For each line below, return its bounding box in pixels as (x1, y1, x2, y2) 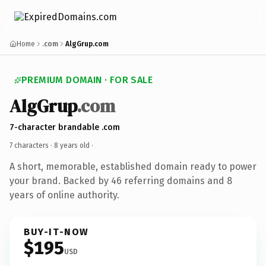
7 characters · (9, 141, 54, 150)
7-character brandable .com (9, 122, 120, 132)
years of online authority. (9, 189, 119, 201)
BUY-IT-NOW (24, 226, 89, 237)
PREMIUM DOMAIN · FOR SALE (21, 74, 153, 85)
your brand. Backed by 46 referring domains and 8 (9, 175, 232, 186)
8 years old (54, 141, 90, 150)
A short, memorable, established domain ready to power (9, 160, 256, 172)
